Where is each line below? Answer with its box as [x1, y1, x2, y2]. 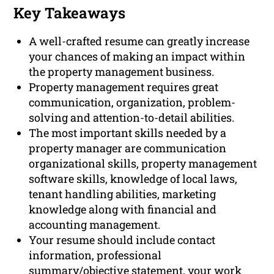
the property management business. [29, 64, 215, 80]
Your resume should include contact [29, 232, 216, 248]
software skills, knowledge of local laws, [29, 171, 238, 187]
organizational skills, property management [29, 156, 257, 171]
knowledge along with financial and [29, 202, 217, 217]
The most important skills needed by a [29, 125, 227, 141]
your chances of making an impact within [29, 49, 246, 64]
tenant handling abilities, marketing [29, 187, 217, 202]
